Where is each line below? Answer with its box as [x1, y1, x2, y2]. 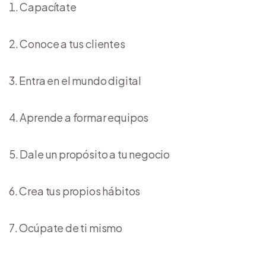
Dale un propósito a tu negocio [20, 147, 170, 161]
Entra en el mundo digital [19, 73, 141, 87]
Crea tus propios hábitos [19, 183, 141, 198]
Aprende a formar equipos [20, 110, 149, 124]
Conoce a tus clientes [20, 36, 125, 50]
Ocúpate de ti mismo [19, 220, 123, 235]
